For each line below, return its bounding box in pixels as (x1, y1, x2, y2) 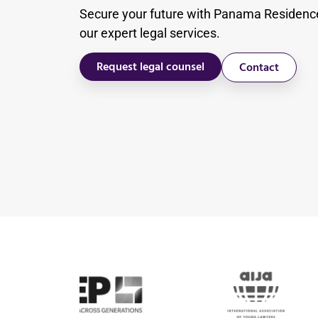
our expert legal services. (79, 25, 220, 40)
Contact (239, 60, 279, 76)
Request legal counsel (97, 59, 204, 75)
